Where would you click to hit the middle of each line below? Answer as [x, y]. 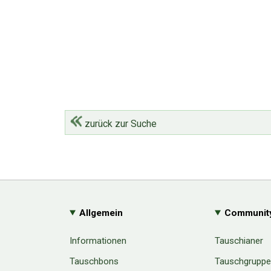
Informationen [98, 241]
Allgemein [101, 213]
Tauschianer [239, 241]
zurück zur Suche [119, 123]
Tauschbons [94, 261]
